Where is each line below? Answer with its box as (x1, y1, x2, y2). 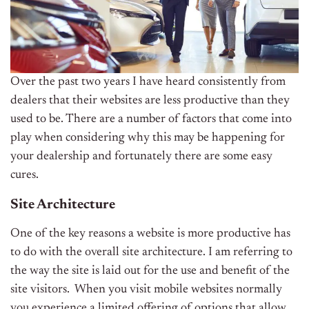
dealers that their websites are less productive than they (10, 94, 290, 108)
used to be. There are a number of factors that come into (10, 113, 292, 126)
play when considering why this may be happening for (10, 132, 285, 145)
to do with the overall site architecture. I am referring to (10, 246, 292, 259)
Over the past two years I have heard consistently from (10, 76, 286, 89)
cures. (10, 169, 41, 182)
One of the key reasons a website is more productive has (10, 228, 290, 241)
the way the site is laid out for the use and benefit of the (10, 265, 290, 278)
